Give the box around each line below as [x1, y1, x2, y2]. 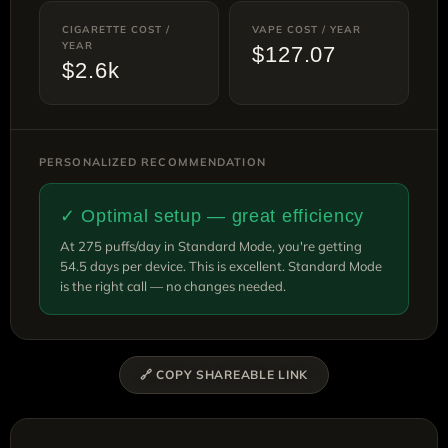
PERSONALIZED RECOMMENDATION [39, 154, 266, 169]
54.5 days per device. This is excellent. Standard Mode [60, 257, 382, 274]
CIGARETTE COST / [62, 22, 170, 36]
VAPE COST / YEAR [252, 22, 361, 36]
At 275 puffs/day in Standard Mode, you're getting [60, 237, 362, 254]
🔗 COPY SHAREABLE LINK [139, 366, 309, 382]
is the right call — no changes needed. [60, 277, 286, 294]
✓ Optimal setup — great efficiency [60, 205, 364, 226]
